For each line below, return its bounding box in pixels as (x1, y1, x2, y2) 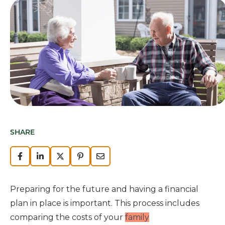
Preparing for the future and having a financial (10, 184, 198, 194)
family (125, 212, 149, 222)
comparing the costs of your (10, 212, 125, 222)
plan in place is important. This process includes (10, 198, 199, 208)
